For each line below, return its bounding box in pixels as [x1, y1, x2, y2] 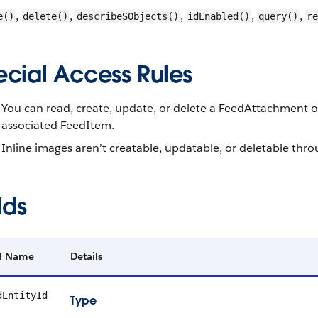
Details [70, 250, 102, 263]
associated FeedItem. [1, 118, 114, 133]
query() [258, 11, 298, 22]
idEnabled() [187, 11, 250, 22]
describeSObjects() [77, 11, 179, 22]
